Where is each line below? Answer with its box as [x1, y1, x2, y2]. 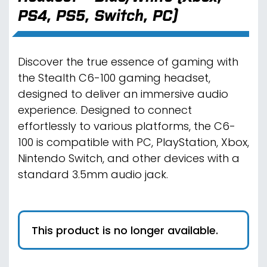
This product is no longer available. [32, 223, 218, 240]
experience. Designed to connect [18, 103, 192, 120]
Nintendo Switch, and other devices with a [18, 151, 240, 168]
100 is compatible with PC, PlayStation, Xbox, [18, 135, 249, 152]
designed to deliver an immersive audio [18, 86, 228, 104]
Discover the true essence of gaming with [18, 54, 238, 72]
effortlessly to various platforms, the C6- [18, 119, 235, 136]
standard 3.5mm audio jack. [18, 167, 168, 184]
